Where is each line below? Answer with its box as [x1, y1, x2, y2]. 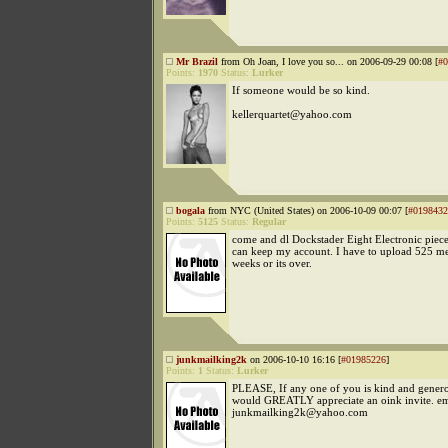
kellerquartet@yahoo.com [232, 108, 352, 120]
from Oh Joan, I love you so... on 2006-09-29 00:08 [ [218, 56, 438, 67]
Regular [252, 216, 286, 227]
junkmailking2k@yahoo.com [232, 406, 368, 418]
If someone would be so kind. [232, 84, 370, 96]
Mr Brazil [176, 56, 218, 67]
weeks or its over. [232, 257, 312, 269]
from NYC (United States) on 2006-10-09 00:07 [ [205, 205, 408, 216]
